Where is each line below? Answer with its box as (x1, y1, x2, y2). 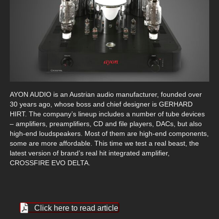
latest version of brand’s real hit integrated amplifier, (10, 149, 170, 157)
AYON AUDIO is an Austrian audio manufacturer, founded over (10, 90, 202, 98)
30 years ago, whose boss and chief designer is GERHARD (10, 100, 193, 108)
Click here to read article (34, 204, 118, 213)
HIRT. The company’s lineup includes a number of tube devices (10, 109, 205, 118)
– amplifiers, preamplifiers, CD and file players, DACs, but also (10, 119, 202, 128)
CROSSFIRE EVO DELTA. (10, 158, 90, 167)
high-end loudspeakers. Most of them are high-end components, (10, 129, 209, 137)
